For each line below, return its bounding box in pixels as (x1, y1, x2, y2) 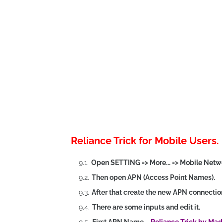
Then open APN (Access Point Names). (92, 173, 215, 181)
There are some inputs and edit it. (92, 203, 200, 211)
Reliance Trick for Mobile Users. (71, 135, 219, 147)
